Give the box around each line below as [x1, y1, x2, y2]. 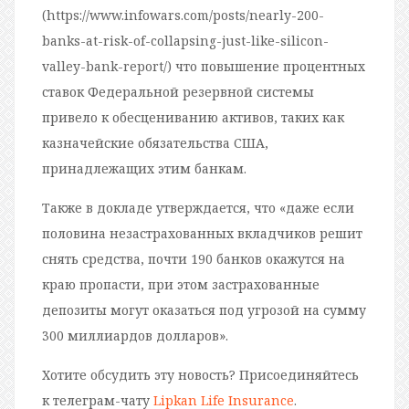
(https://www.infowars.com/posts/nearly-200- [42, 5, 324, 24]
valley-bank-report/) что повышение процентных [42, 57, 365, 75]
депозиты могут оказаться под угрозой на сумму [42, 300, 366, 319]
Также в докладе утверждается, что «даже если [42, 198, 354, 216]
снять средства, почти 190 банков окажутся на [42, 249, 345, 267]
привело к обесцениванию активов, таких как [42, 108, 344, 126]
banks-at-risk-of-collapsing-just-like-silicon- [42, 31, 329, 49]
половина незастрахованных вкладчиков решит [42, 224, 362, 242]
